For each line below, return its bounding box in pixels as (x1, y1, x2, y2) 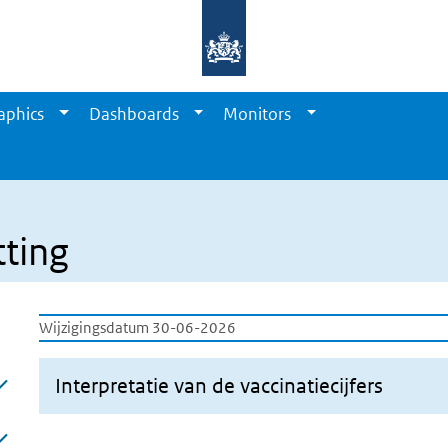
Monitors (223, 103, 292, 125)
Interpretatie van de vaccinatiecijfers (55, 374, 383, 398)
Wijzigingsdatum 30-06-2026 (39, 318, 236, 337)
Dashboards (88, 103, 179, 125)
